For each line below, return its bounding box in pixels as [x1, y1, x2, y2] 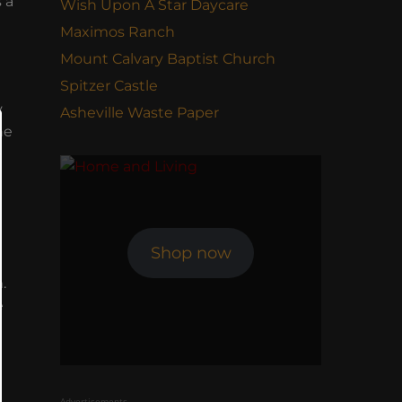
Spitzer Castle [60, 77, 158, 94]
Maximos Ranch [60, 23, 175, 40]
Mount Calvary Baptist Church [60, 50, 275, 67]
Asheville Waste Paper [60, 104, 219, 121]
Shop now [150, 243, 232, 263]
